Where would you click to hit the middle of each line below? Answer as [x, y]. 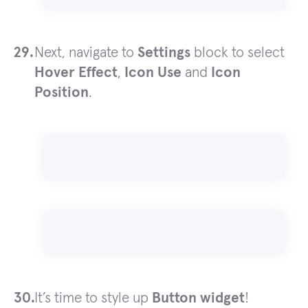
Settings [164, 53]
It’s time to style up [93, 298]
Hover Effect [76, 73]
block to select [238, 53]
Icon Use [153, 73]
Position [62, 93]
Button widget [198, 298]
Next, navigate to [86, 53]
